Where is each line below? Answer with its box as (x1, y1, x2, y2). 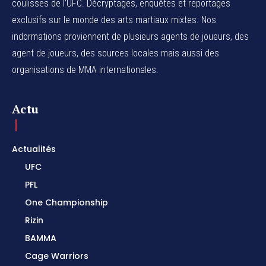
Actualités (12, 142, 56, 155)
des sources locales (81, 47, 159, 59)
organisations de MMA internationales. (12, 64, 159, 75)
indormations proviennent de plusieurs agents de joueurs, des (12, 30, 249, 42)
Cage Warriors (25, 249, 88, 262)
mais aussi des (159, 47, 219, 59)
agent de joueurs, (12, 47, 81, 59)
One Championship (25, 196, 108, 208)
